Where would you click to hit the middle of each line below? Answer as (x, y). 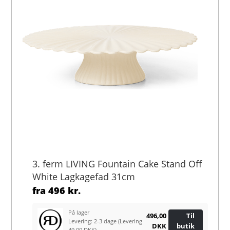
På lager (79, 212)
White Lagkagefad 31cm (84, 176)
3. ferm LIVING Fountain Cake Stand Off (117, 164)
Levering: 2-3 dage (93, 221)
